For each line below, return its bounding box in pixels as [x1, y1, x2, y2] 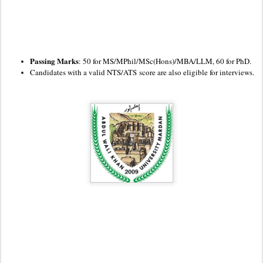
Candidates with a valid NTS [30, 66, 121, 77]
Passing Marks [30, 55, 79, 66]
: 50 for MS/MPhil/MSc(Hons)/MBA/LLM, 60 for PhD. [79, 55, 251, 66]
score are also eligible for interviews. [137, 66, 254, 77]
